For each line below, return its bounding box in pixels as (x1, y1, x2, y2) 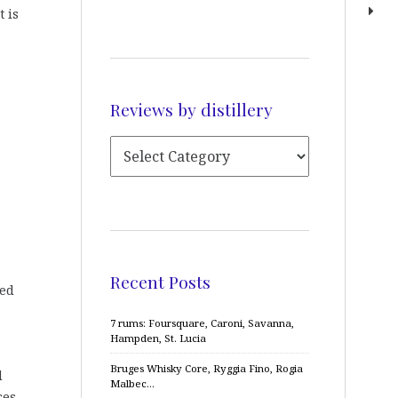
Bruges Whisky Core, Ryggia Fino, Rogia (110, 362, 303, 375)
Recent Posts (110, 269, 211, 293)
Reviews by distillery (110, 97, 273, 121)
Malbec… (110, 377, 155, 390)
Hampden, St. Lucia (110, 331, 206, 345)
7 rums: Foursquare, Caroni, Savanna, (110, 316, 294, 330)
